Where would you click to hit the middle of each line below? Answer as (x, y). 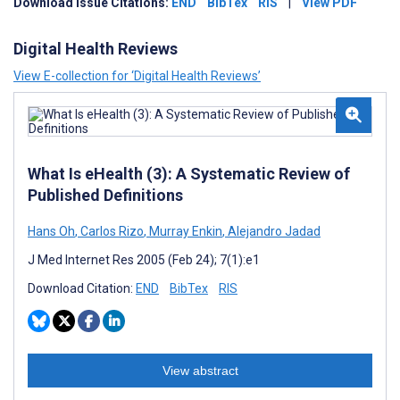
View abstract (200, 371)
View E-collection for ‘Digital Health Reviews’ (137, 76)
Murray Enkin (184, 231)
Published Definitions (105, 195)
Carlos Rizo (111, 231)
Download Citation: (82, 288)
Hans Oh (51, 231)
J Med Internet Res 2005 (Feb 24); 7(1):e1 (144, 260)
